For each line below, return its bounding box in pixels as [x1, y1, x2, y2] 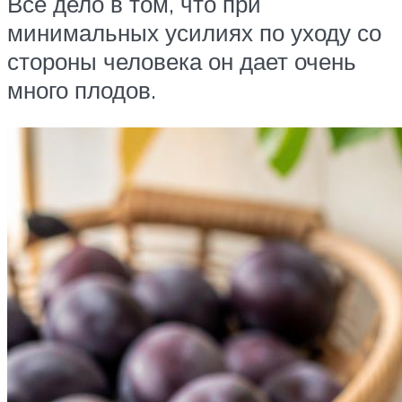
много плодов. [7, 75, 156, 105]
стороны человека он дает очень [7, 47, 356, 76]
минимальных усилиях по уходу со [7, 18, 381, 48]
